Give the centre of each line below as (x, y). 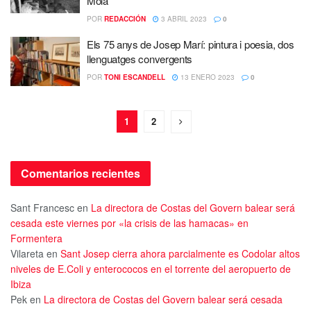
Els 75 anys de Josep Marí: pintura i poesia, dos (191, 44)
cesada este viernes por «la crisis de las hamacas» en (129, 223)
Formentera (36, 238)
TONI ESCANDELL (135, 77)
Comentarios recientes (81, 173)
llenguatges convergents (140, 58)
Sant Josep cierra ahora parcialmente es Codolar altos (180, 253)
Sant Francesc (42, 208)
